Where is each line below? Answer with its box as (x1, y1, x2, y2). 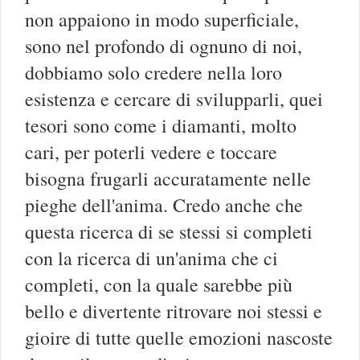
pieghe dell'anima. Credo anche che (25, 192, 303, 219)
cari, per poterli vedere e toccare (25, 139, 277, 166)
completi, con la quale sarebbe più (25, 272, 292, 298)
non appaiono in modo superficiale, (25, 6, 299, 33)
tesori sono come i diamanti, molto (25, 112, 297, 139)
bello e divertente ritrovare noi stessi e (25, 298, 322, 325)
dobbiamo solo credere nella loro (25, 59, 282, 86)
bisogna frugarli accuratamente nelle (25, 166, 311, 192)
